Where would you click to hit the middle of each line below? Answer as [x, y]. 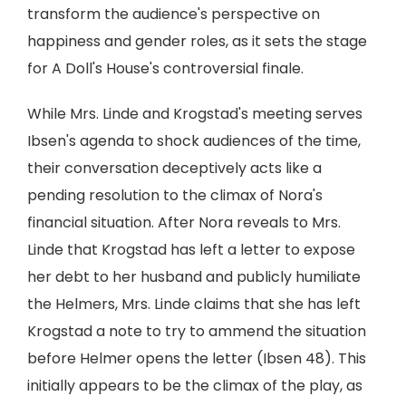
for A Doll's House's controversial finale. [165, 68]
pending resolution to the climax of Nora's [175, 195]
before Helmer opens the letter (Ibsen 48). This [197, 358]
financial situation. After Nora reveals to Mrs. [184, 222]
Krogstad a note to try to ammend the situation [197, 331]
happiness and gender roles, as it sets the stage [197, 41]
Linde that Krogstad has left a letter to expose [191, 250]
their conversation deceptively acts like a [174, 168]
